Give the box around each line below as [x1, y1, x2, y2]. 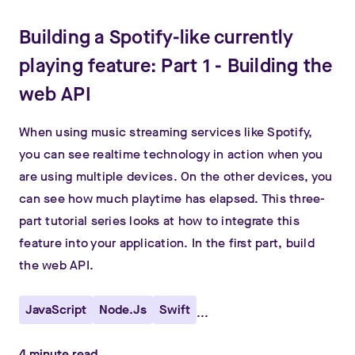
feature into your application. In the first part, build [19, 235, 315, 251]
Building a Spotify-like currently [19, 25, 294, 50]
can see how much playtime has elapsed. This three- [19, 190, 326, 207]
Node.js [99, 301, 147, 318]
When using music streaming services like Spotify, [19, 124, 313, 140]
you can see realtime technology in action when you [19, 146, 323, 162]
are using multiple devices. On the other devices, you [19, 168, 333, 185]
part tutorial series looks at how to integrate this [19, 212, 300, 229]
